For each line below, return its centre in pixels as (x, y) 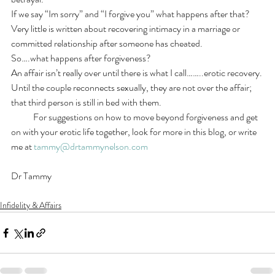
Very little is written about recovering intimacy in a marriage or (126, 29)
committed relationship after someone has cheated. (107, 44)
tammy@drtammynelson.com (91, 147)
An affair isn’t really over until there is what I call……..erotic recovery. (137, 73)
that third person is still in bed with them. (86, 103)
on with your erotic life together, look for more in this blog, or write (135, 132)
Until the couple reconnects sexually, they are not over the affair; (132, 88)
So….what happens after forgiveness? (81, 58)
